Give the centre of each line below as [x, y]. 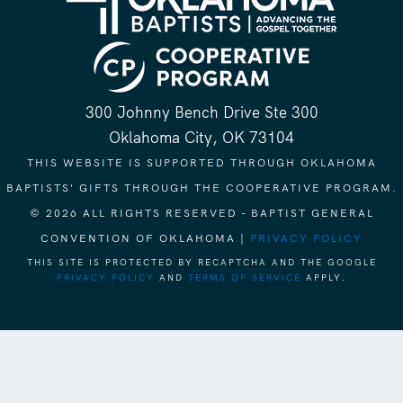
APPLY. [324, 277]
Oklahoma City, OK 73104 [201, 137]
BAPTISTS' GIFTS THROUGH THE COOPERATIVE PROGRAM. [201, 188]
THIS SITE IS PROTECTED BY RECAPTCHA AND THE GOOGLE [201, 262]
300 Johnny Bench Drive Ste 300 [201, 112]
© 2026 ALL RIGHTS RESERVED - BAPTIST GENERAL [201, 213]
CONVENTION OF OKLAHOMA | [145, 238]
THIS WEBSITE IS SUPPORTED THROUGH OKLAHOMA [201, 162]
